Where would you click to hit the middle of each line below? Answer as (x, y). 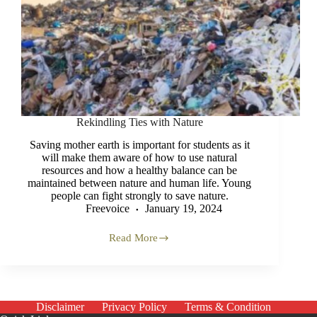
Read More (134, 238)
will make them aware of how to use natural (140, 158)
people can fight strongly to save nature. (139, 196)
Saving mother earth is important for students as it (139, 145)
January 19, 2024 (183, 209)
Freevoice (107, 209)
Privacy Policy (135, 307)
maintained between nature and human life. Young (140, 183)
